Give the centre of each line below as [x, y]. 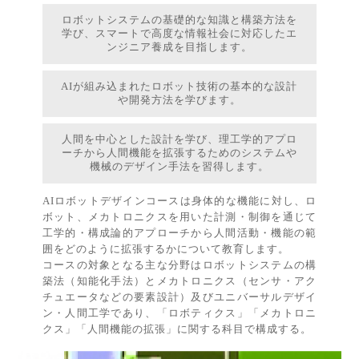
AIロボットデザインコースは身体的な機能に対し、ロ [179, 202]
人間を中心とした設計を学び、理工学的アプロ [179, 140]
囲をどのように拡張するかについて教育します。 [165, 250]
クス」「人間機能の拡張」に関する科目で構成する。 [177, 330]
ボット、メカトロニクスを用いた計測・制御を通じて [179, 218]
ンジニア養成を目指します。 [179, 47]
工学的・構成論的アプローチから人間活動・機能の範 [179, 234]
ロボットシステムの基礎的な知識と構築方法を [179, 20]
